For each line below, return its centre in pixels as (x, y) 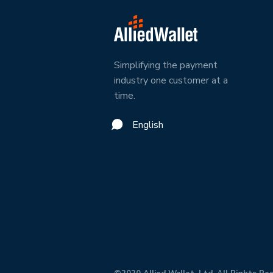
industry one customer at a (171, 80)
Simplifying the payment (166, 65)
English (148, 125)
